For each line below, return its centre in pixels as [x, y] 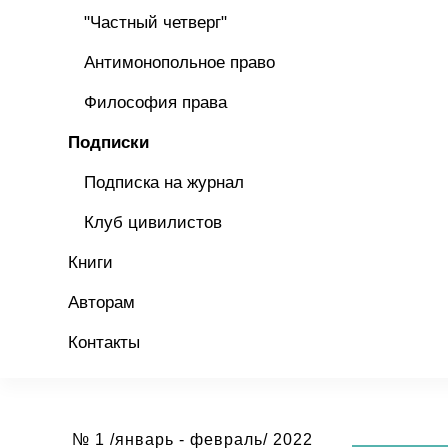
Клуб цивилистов [153, 222]
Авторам [101, 302]
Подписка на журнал [164, 182]
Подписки [108, 142]
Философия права [155, 102]
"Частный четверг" [155, 22]
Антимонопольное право [179, 62]
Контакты [104, 342]
